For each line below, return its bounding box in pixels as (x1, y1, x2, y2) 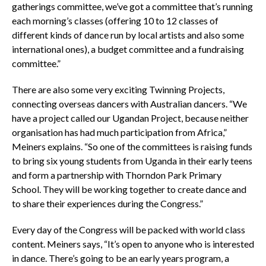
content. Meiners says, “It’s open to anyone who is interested (11, 237, 254, 249)
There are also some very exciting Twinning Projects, (11, 83, 224, 95)
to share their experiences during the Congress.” (11, 197, 203, 209)
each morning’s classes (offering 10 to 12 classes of (11, 14, 218, 26)
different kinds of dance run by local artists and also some (11, 28, 244, 40)
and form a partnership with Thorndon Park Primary (11, 169, 221, 180)
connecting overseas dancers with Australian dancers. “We (11, 97, 247, 109)
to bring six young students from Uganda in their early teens (11, 154, 252, 166)
